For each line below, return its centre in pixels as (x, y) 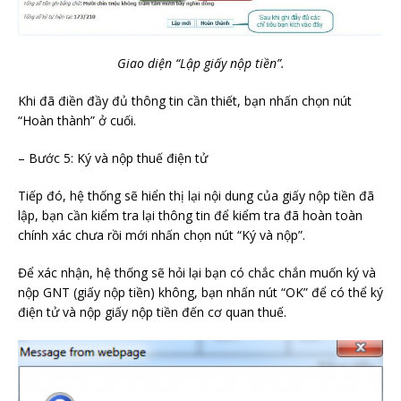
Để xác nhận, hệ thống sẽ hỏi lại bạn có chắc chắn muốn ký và (197, 272)
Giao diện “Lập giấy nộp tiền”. (200, 63)
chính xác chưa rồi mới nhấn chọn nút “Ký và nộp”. (162, 235)
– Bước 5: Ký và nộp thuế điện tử (113, 158)
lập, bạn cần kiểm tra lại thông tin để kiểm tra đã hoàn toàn (190, 215)
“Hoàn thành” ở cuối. (77, 120)
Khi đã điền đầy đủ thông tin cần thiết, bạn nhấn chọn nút (185, 100)
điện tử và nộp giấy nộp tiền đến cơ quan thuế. (152, 311)
